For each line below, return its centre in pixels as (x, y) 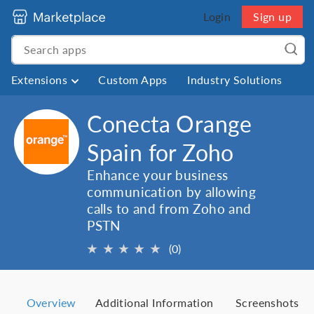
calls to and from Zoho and (169, 209)
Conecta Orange (170, 124)
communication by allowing (172, 192)
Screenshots (267, 303)
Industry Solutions (235, 80)
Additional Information (154, 303)
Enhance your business (158, 175)
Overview (51, 303)
